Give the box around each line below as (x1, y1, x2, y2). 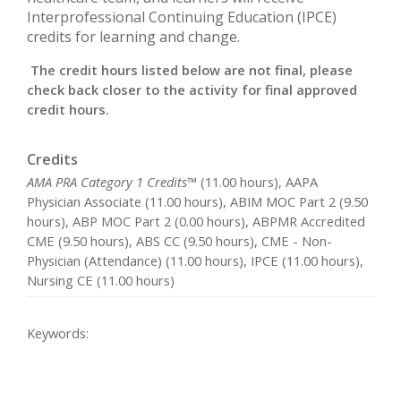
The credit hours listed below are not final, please (30, 60, 353, 79)
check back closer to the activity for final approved (27, 80, 357, 98)
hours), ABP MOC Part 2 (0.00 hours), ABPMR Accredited (27, 211, 365, 230)
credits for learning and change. (27, 27, 243, 47)
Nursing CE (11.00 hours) (27, 270, 175, 289)
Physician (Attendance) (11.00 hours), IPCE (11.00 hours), (27, 251, 363, 269)
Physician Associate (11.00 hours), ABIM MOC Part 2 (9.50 (27, 192, 368, 210)
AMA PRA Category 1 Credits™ (27, 172, 197, 191)
